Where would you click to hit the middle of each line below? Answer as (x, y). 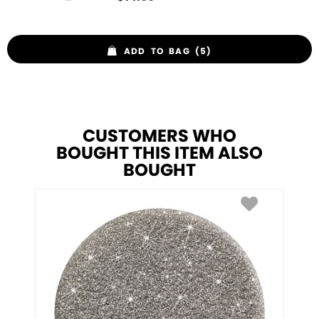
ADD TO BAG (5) (168, 52)
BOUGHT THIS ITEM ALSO (159, 154)
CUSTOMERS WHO (159, 137)
